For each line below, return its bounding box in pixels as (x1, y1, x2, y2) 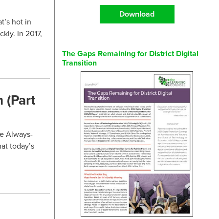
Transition (62, 57, 97, 69)
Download (119, 8, 154, 20)
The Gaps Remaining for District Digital (62, 48, 198, 60)
